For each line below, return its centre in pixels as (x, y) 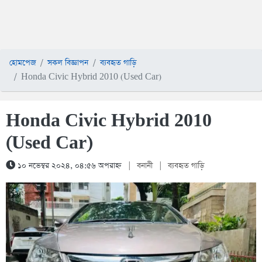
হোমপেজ (23, 63)
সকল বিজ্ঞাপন (68, 63)
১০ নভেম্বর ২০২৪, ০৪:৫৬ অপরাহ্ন (68, 166)
